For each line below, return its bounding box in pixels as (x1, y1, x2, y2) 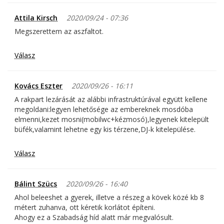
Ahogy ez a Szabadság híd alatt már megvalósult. (14, 212, 173, 222)
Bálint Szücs (14, 179, 57, 189)
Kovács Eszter (14, 81, 62, 91)
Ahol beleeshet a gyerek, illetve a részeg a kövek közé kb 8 (14, 192, 204, 202)
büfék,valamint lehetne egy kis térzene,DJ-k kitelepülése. (14, 124, 195, 134)
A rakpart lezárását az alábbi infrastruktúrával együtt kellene (14, 94, 207, 104)
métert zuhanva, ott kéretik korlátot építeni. (14, 202, 155, 212)
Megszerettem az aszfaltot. (14, 26, 103, 36)
